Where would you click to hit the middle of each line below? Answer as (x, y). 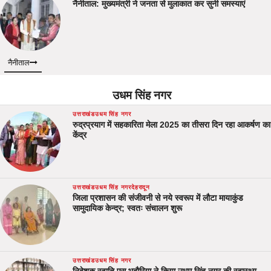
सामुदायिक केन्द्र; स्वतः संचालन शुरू (127, 208)
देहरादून (141, 188)
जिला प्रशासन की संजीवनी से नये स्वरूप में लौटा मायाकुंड (158, 198)
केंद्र (80, 135)
